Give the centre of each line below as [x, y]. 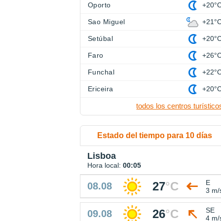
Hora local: [105, 166]
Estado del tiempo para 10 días [155, 136]
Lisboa [102, 156]
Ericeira [101, 89]
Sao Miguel [107, 22]
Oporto [99, 5]
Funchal [101, 72]
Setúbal [101, 39]
